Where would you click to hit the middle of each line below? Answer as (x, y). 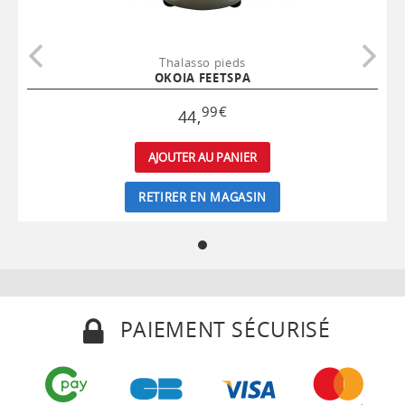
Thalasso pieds (202, 63)
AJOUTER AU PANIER (202, 158)
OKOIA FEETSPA (202, 78)
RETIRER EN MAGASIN (202, 198)
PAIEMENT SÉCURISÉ (222, 330)
